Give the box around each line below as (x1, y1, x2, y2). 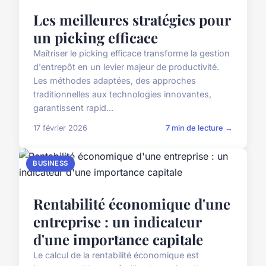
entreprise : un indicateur (33, 212, 201, 232)
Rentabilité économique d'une (33, 194, 230, 214)
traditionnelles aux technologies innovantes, (33, 89, 211, 100)
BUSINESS (33, 159, 68, 168)
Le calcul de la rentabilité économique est (33, 250, 199, 261)
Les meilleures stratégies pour (33, 10, 230, 30)
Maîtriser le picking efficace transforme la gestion (33, 48, 230, 59)
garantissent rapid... (33, 103, 113, 113)
